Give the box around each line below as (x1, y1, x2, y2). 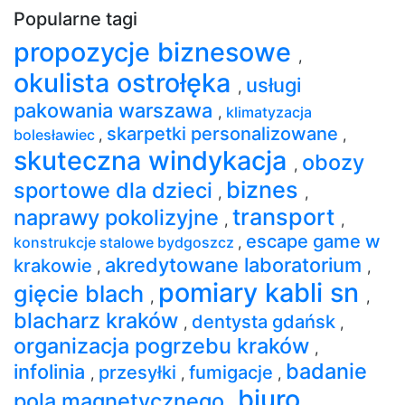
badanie (286, 357, 367, 384)
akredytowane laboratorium (105, 252, 367, 277)
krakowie (14, 254, 97, 277)
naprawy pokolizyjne (14, 203, 224, 231)
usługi (246, 72, 301, 97)
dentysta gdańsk (192, 310, 340, 333)
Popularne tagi (14, 7, 137, 30)
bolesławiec (14, 125, 99, 144)
